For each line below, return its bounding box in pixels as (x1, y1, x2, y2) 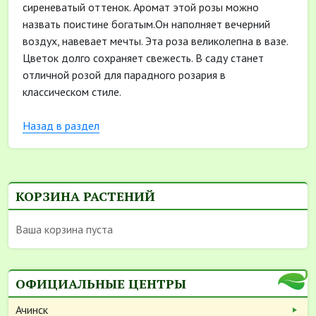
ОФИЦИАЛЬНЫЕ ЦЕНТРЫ (16, 275, 186, 292)
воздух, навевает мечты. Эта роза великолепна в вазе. (23, 34, 288, 48)
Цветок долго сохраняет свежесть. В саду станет (23, 51, 264, 65)
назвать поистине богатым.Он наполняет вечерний (23, 17, 270, 31)
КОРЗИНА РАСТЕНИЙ (16, 188, 155, 205)
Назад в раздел (23, 119, 99, 133)
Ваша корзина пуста (16, 222, 113, 236)
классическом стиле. (23, 85, 123, 99)
